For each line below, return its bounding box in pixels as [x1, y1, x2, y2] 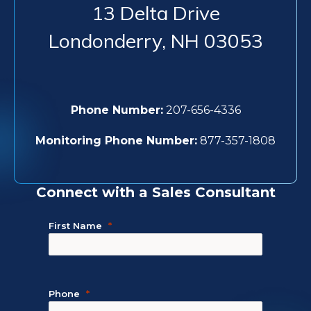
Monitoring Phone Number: [35, 134, 197, 147]
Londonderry [48, 28, 162, 53]
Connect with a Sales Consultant [35, 184, 276, 201]
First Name [49, 220, 102, 231]
